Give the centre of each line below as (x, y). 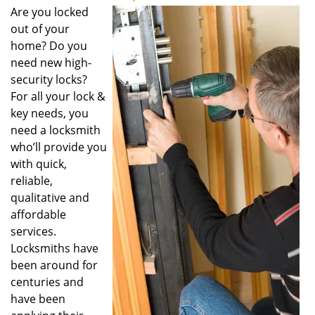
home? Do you (49, 46)
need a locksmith (56, 130)
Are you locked (50, 12)
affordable (38, 214)
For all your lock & (58, 96)
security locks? (49, 79)
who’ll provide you (59, 147)
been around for (54, 265)
